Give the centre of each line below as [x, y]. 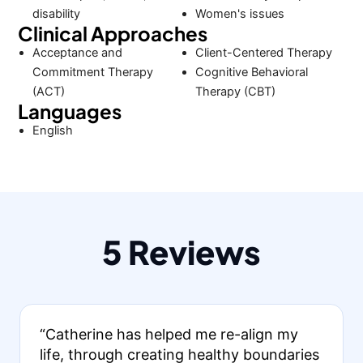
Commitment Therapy [93, 72]
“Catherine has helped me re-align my [169, 334]
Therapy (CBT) [235, 92]
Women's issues [239, 14]
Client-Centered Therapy [263, 53]
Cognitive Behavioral [251, 72]
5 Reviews [181, 251]
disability [57, 14]
